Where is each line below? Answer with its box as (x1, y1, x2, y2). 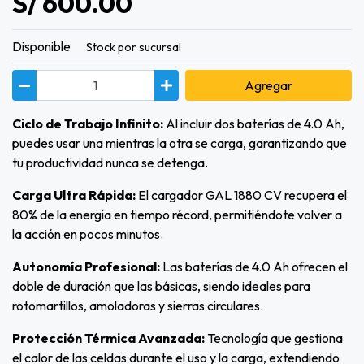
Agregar (245, 77, 292, 94)
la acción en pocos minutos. (12, 226, 163, 243)
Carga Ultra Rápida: (12, 187, 136, 204)
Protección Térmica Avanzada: (12, 330, 207, 347)
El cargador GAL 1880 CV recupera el (136, 187, 347, 204)
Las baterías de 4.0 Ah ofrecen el (162, 258, 348, 275)
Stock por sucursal (86, 40, 181, 55)
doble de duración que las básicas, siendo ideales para (12, 278, 310, 295)
